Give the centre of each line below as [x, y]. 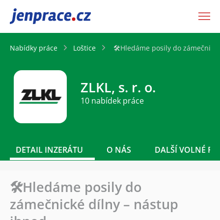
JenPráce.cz [35, 16]
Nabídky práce [34, 48]
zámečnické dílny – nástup [94, 204]
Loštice [84, 48]
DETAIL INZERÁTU [49, 150]
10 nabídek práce [112, 101]
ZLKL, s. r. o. [118, 87]
